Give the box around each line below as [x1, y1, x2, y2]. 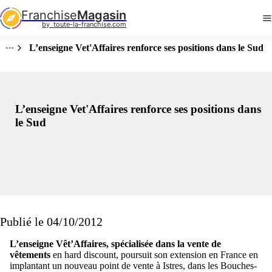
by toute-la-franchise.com [42, 19, 127, 29]
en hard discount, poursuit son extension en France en [50, 250, 258, 260]
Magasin [77, 7, 127, 22]
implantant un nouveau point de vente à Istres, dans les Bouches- [10, 260, 257, 271]
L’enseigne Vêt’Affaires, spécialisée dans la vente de [10, 239, 221, 249]
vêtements [10, 250, 50, 260]
